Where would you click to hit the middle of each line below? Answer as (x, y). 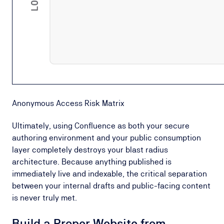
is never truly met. (44, 198)
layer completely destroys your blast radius (90, 150)
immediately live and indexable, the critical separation (109, 174)
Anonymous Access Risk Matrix (68, 103)
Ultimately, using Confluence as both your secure (101, 126)
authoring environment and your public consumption (106, 138)
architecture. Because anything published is (92, 162)
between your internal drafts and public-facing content (111, 186)
